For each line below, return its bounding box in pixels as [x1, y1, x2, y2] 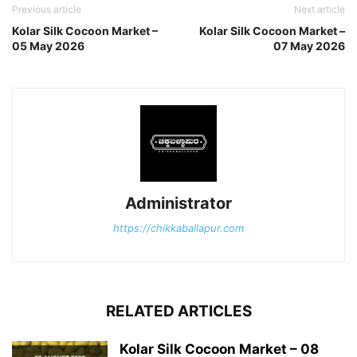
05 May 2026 [12, 38, 84, 53]
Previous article [12, 2, 81, 15]
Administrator [125, 193, 232, 213]
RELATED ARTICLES [105, 301, 252, 320]
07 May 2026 [273, 38, 345, 53]
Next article [294, 2, 345, 15]
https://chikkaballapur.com [113, 221, 244, 234]
